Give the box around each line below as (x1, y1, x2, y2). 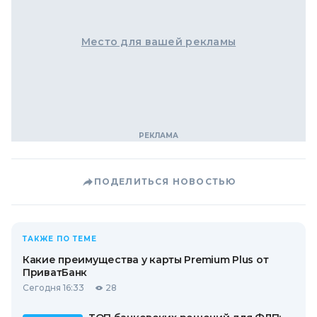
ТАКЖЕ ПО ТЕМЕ (23, 234, 97, 244)
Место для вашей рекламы (81, 35, 236, 49)
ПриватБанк (23, 266, 88, 279)
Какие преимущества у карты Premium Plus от (23, 253, 269, 267)
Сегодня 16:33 (23, 282, 84, 294)
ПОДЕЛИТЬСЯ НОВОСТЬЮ (93, 176, 236, 188)
